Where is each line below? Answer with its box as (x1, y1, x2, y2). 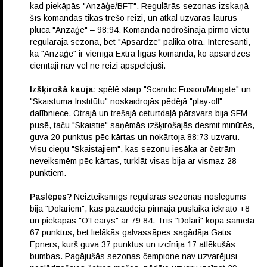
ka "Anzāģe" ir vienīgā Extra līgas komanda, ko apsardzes (30, 48, 250, 58)
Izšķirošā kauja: (30, 84, 96, 94)
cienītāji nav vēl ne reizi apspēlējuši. (30, 60, 166, 70)
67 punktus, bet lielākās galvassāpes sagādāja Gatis (30, 227, 231, 237)
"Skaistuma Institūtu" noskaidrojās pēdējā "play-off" (30, 96, 222, 106)
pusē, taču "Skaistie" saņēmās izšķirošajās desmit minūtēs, (30, 120, 254, 130)
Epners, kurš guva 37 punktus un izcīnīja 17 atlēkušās (30, 239, 235, 249)
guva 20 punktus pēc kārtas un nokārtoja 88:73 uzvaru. (30, 132, 240, 142)
